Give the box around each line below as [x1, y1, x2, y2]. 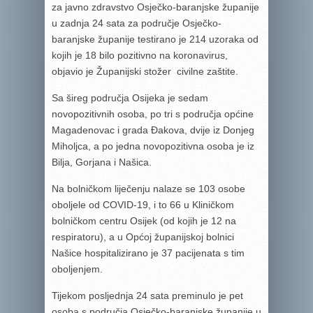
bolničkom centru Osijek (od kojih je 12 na [52, 215, 236, 226]
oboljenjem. [52, 263, 103, 275]
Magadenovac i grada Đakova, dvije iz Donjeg [52, 124, 254, 136]
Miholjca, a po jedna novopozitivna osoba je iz [52, 140, 254, 152]
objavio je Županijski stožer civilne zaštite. [52, 66, 238, 77]
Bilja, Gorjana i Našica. [52, 156, 152, 168]
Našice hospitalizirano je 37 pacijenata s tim [52, 247, 245, 259]
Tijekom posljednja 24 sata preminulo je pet [52, 290, 243, 301]
